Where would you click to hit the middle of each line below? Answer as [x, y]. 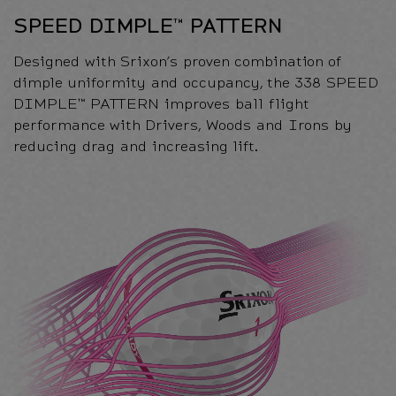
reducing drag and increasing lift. [136, 146]
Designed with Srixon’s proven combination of [178, 61]
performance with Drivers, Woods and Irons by [183, 125]
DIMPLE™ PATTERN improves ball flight [161, 103]
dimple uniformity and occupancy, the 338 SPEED [196, 82]
